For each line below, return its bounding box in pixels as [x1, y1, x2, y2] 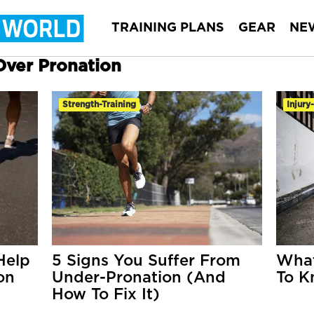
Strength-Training [62, 100, 136, 109]
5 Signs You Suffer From [51, 253, 240, 268]
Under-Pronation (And [51, 270, 226, 285]
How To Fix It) [51, 287, 160, 302]
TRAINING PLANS [111, 22, 224, 34]
